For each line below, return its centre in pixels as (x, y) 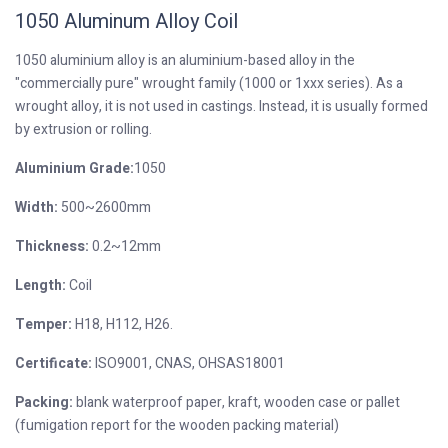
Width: (38, 208)
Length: (40, 286)
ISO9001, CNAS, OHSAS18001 (188, 364)
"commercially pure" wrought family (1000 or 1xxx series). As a (209, 84)
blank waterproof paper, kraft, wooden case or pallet (238, 403)
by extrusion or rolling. (83, 130)
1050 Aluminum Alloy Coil (126, 22)
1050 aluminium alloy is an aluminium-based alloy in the (185, 61)
